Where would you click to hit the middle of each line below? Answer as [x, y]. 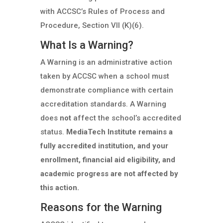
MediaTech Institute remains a [119, 132]
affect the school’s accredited [126, 118]
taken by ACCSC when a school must [105, 76]
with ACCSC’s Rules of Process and [102, 11]
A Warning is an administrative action [106, 62]
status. [53, 132]
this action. [59, 188]
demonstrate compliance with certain [107, 90]
